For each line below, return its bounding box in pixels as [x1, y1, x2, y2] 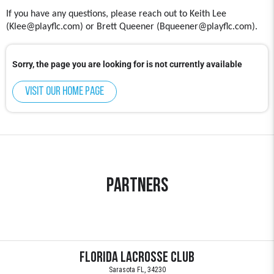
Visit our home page [25, 86, 104, 98]
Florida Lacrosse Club [80, 251, 194, 266]
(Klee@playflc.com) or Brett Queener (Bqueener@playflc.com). [6, 22, 265, 32]
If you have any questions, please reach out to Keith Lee [6, 9, 226, 19]
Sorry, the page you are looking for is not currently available [12, 59, 242, 70]
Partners [106, 177, 168, 197]
